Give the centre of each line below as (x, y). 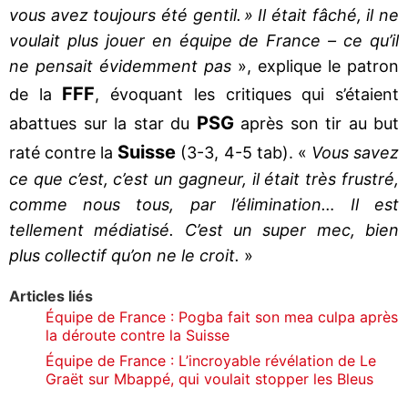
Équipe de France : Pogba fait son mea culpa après (222, 316)
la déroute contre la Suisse (138, 335)
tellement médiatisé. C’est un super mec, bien (204, 229)
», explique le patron (315, 66)
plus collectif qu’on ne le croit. (124, 255)
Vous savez (355, 152)
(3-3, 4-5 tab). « (244, 152)
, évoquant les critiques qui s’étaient (247, 94)
